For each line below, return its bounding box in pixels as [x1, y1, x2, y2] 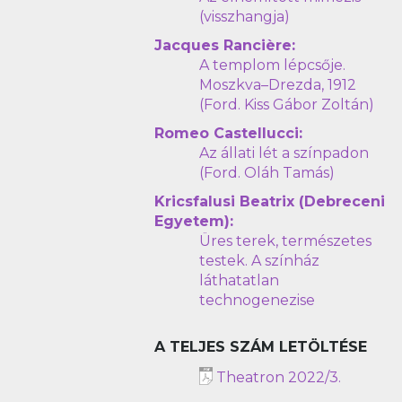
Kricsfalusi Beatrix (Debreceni [154, 193, 386, 210]
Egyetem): [154, 213, 234, 230]
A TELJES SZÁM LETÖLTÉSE [154, 338, 368, 355]
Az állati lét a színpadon [199, 144, 370, 162]
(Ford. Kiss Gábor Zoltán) [199, 96, 375, 113]
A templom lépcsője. [199, 57, 346, 74]
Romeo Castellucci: [154, 125, 303, 142]
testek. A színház [199, 252, 320, 269]
